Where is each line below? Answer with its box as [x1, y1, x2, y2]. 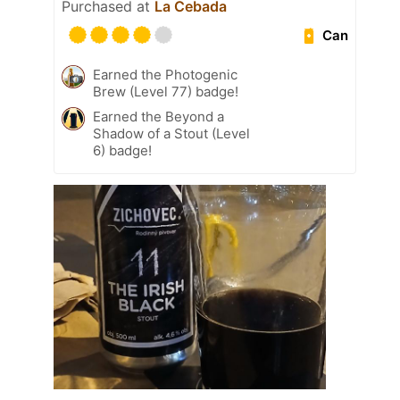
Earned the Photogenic [93, 66, 237, 84]
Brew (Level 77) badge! [93, 83, 238, 101]
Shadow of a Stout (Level [93, 125, 250, 143]
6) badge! [93, 142, 152, 160]
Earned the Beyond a [93, 108, 224, 126]
